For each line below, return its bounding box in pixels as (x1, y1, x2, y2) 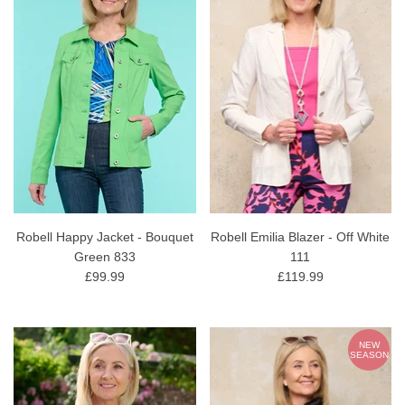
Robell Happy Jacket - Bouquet (15, 229, 193, 244)
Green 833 (73, 249, 136, 264)
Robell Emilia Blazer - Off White (211, 229, 391, 244)
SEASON (349, 349, 389, 360)
